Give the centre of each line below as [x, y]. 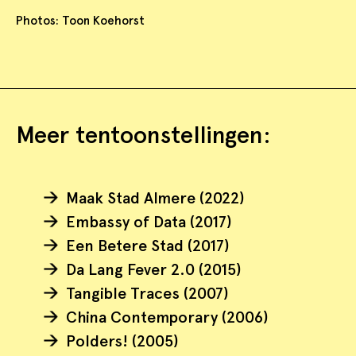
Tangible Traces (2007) [147, 293]
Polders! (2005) [122, 341]
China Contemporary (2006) [167, 317]
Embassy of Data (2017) [149, 221]
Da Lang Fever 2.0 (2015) [154, 269]
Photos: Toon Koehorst [80, 20]
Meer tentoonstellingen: [143, 134]
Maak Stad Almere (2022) [155, 197]
